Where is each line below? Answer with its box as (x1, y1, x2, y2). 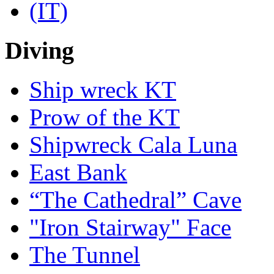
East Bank (29, 159, 127, 186)
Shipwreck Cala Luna (29, 131, 237, 158)
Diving (5, 36, 74, 64)
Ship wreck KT (29, 76, 176, 103)
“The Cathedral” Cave (29, 187, 242, 213)
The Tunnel (29, 242, 140, 268)
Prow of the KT (29, 104, 180, 131)
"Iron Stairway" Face (29, 214, 231, 241)
